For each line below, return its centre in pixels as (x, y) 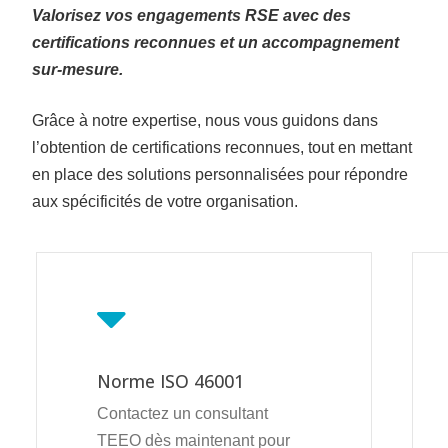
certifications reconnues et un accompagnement (215, 42)
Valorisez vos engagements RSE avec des (191, 15)
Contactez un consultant (183, 414)
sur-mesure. (77, 69)
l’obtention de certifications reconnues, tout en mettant (221, 147)
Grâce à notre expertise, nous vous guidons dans (204, 120)
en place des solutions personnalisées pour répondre (219, 174)
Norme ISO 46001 (171, 381)
